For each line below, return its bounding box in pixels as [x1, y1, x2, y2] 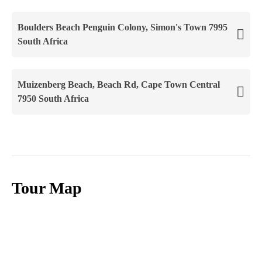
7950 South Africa [18, 93, 89, 104]
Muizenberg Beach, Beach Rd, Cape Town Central [18, 79, 220, 89]
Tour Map [12, 178, 82, 197]
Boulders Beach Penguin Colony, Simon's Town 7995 [18, 22, 227, 32]
